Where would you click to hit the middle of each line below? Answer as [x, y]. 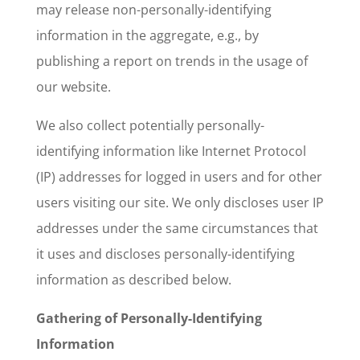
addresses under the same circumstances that [177, 228]
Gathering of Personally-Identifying [149, 318]
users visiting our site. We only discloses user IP [180, 202]
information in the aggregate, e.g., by [147, 35]
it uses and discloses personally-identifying [165, 254]
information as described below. [133, 280]
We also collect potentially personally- [150, 125]
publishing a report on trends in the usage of [172, 61]
